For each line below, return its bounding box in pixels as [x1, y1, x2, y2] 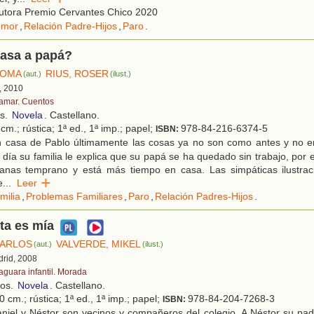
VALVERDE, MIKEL [56, 238, 142, 250]
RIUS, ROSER [46, 68, 109, 80]
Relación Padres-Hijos [155, 191, 253, 203]
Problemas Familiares [26, 191, 123, 203]
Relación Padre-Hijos [24, 20, 117, 32]
